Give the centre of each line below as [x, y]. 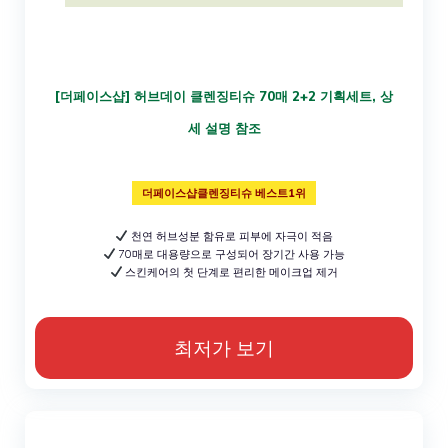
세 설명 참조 [224, 127]
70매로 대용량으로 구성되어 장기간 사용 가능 [230, 253]
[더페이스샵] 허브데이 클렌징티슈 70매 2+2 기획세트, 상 [224, 95]
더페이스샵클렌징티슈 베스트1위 [224, 192]
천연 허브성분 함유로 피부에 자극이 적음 [230, 235]
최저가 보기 [224, 347]
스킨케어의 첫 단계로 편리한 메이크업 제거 [230, 271]
